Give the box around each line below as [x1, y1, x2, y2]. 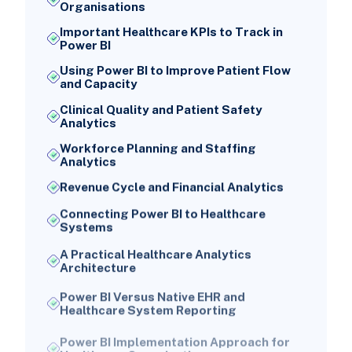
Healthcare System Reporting [59, 295, 236, 310]
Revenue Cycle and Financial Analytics [59, 180, 284, 194]
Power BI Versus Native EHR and [59, 282, 245, 296]
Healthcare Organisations [59, 334, 213, 348]
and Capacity [59, 77, 137, 91]
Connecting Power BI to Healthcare [59, 205, 266, 219]
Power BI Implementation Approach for [59, 321, 290, 335]
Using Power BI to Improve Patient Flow [59, 64, 291, 78]
